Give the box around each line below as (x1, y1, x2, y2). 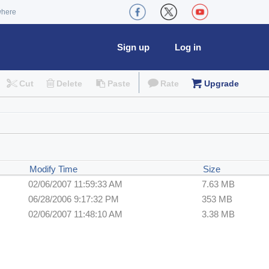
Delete (56, 79, 83, 89)
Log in (175, 42, 201, 52)
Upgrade (204, 79, 239, 89)
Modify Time (29, 164, 77, 175)
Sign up (117, 42, 150, 52)
